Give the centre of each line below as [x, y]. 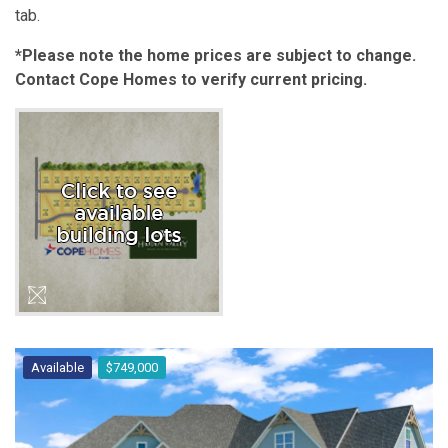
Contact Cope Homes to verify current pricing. [191, 80]
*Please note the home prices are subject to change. [215, 56]
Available [57, 368]
